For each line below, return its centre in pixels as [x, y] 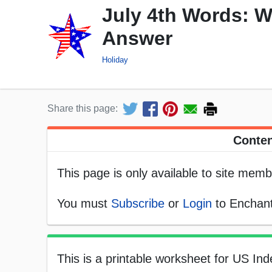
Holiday [115, 59]
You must [84, 204]
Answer [137, 39]
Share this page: [83, 109]
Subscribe [138, 204]
